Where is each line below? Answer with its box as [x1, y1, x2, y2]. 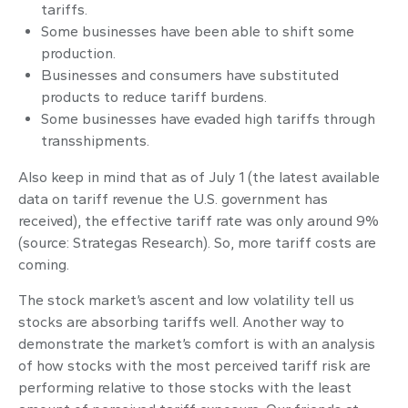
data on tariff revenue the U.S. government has [18, 190, 328, 208]
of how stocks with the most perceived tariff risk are [18, 357, 371, 374]
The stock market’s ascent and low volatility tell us [18, 291, 354, 309]
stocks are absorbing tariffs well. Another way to [18, 313, 344, 331]
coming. [18, 256, 69, 273]
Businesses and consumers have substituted [41, 66, 339, 84]
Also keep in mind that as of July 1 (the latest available [18, 168, 380, 186]
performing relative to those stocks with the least [18, 379, 352, 396]
